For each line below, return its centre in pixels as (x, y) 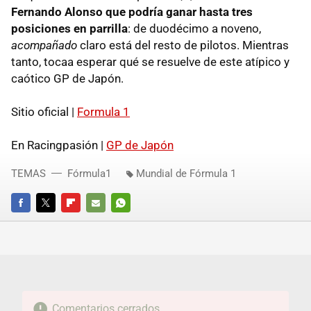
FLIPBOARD (85, 221)
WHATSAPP (135, 221)
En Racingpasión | (59, 145)
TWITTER (55, 221)
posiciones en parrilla (69, 28)
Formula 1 (103, 111)
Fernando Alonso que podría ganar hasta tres (132, 11)
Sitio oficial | (44, 111)
